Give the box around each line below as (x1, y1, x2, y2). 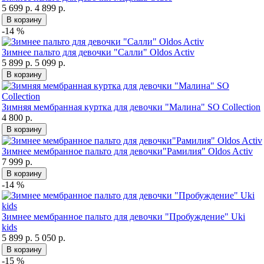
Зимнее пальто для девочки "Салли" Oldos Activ (2, 47, 194, 57)
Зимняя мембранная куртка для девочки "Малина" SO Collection (2, 101, 260, 112)
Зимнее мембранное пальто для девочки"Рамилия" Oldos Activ (2, 146, 253, 156)
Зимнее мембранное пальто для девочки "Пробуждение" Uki (2, 211, 245, 222)
